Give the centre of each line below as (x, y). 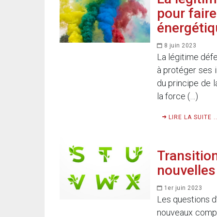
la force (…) (177, 96)
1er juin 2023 (182, 188)
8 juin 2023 (179, 46)
